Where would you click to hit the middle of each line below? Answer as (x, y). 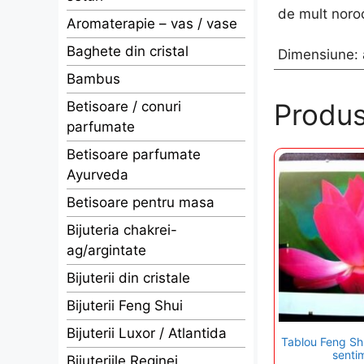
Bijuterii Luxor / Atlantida (147, 333)
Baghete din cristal (128, 51)
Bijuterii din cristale (128, 278)
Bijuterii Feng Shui (125, 305)
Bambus (93, 79)
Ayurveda (97, 175)
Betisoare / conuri (124, 106)
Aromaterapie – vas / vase (152, 24)
